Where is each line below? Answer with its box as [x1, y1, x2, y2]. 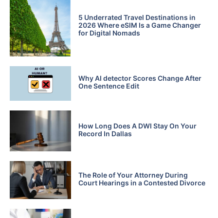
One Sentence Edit [78, 82, 139, 91]
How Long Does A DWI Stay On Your [78, 121, 197, 130]
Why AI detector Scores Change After [78, 74, 201, 83]
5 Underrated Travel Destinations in [78, 13, 196, 21]
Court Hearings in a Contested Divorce [78, 178, 205, 187]
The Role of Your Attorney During [78, 170, 188, 179]
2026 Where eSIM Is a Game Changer [78, 20, 201, 29]
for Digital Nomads [78, 28, 140, 37]
